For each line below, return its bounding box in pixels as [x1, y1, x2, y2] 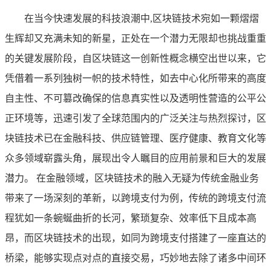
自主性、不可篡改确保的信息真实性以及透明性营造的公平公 [5, 93, 266, 103]
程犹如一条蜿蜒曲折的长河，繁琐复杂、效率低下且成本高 [5, 212, 256, 223]
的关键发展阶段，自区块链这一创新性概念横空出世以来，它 [5, 53, 266, 64]
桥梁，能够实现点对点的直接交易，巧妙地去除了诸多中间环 [5, 252, 266, 263]
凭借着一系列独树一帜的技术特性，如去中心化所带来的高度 [5, 73, 266, 83]
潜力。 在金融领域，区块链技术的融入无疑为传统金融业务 [5, 172, 259, 183]
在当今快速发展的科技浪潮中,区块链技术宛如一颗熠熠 [24, 13, 259, 24]
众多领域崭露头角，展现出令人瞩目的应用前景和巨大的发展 [5, 152, 266, 163]
